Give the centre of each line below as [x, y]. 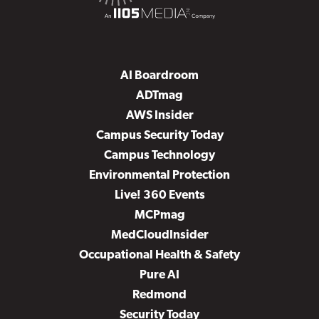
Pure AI [159, 275]
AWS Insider [159, 116]
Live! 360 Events [159, 195]
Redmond [159, 295]
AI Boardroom [159, 76]
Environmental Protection [159, 176]
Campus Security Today [159, 136]
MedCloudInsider [159, 235]
